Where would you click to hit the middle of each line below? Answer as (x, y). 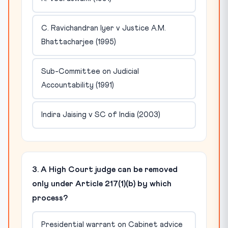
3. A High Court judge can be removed (105, 169)
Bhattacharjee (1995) (78, 42)
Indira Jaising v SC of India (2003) (101, 115)
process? (50, 198)
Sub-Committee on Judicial (90, 72)
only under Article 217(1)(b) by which (102, 183)
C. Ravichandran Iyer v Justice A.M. (103, 28)
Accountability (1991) (77, 85)
